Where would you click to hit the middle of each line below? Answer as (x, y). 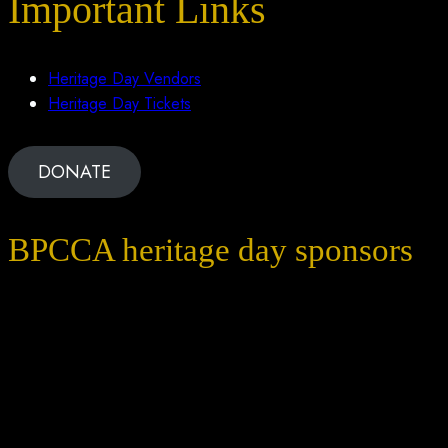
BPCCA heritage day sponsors (210, 250)
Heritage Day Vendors (124, 79)
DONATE (74, 172)
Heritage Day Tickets (119, 104)
